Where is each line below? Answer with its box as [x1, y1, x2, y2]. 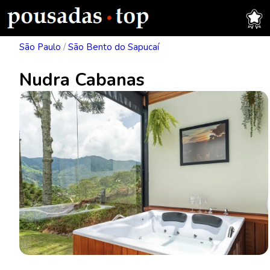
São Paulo [19, 41, 61, 53]
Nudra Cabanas [19, 68, 145, 92]
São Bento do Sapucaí [68, 41, 159, 53]
